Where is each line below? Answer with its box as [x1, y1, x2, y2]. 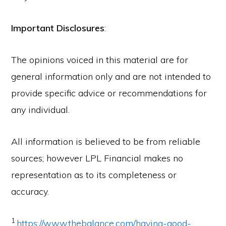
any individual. [11, 104, 70, 116]
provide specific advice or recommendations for [11, 87, 207, 99]
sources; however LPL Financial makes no [11, 152, 184, 164]
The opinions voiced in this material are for [11, 54, 189, 66]
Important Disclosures [11, 22, 105, 34]
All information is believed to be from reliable [11, 136, 201, 147]
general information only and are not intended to [11, 71, 211, 82]
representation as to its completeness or [11, 169, 177, 181]
